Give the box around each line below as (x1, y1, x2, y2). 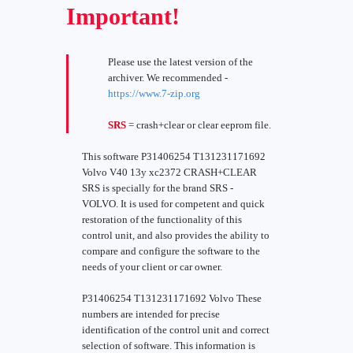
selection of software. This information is (82, 340, 255, 351)
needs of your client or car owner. (82, 261, 222, 273)
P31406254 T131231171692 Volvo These (82, 292, 262, 304)
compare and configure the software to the (82, 245, 260, 257)
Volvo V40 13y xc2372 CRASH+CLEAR (82, 166, 257, 178)
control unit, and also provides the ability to (82, 229, 269, 241)
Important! (66, 3, 180, 29)
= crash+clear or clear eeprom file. (126, 119, 271, 131)
